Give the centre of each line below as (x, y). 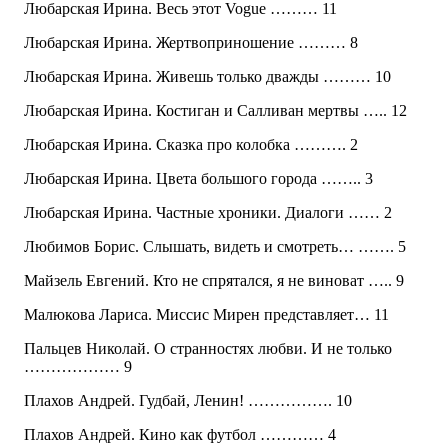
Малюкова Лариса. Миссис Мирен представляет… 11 (206, 315)
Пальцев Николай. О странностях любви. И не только (208, 349)
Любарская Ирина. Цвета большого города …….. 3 (198, 179)
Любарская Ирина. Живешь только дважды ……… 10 (207, 77)
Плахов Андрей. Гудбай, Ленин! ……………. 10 (188, 401)
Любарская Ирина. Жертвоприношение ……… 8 (191, 43)
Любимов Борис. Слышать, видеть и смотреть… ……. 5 (215, 247)
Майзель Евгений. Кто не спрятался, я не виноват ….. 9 (214, 281)
